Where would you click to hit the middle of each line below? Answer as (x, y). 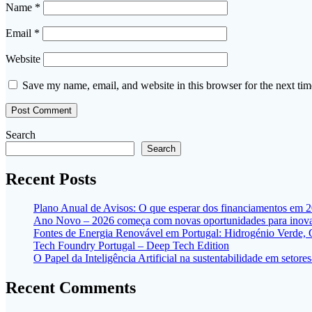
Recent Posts (51, 179)
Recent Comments (71, 288)
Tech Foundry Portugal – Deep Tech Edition (131, 246)
